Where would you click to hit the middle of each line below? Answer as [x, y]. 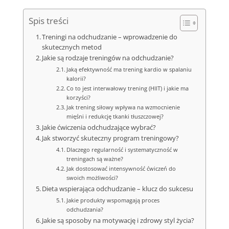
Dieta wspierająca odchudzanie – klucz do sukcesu [118, 189]
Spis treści [48, 21]
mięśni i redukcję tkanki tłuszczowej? [115, 116]
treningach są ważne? [95, 159]
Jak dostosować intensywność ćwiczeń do [121, 168]
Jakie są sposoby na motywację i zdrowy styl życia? [118, 221]
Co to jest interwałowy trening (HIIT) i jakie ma [128, 88]
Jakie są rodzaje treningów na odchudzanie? [108, 58]
